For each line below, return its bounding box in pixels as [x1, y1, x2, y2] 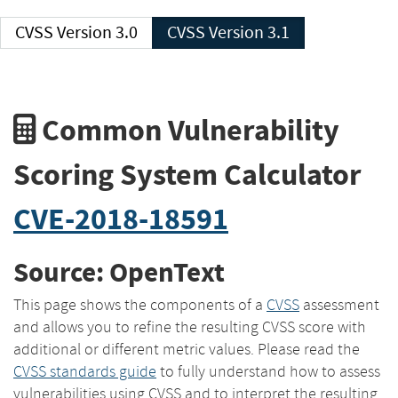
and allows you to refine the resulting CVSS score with [13, 316, 366, 337]
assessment [299, 294, 379, 314]
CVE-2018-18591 [13, 198, 228, 239]
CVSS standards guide [13, 361, 156, 381]
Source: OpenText [13, 254, 225, 291]
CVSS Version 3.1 [209, 21, 290, 44]
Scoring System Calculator [13, 154, 362, 195]
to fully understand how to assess [156, 361, 380, 381]
